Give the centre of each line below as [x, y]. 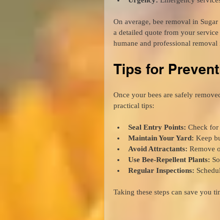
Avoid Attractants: [158, 149]
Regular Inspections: [161, 170]
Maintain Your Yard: [161, 138]
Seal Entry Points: [157, 127]
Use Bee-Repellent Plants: [169, 159]
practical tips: [134, 105]
